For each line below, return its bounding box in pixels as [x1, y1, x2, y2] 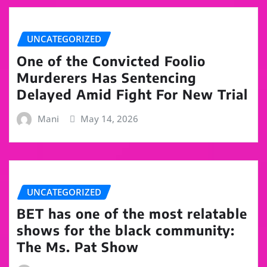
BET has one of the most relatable [17, 205, 247, 222]
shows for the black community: [17, 222, 235, 239]
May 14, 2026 [80, 113, 139, 125]
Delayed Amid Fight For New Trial [17, 86, 248, 103]
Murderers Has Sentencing [17, 69, 197, 86]
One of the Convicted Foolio [17, 52, 206, 70]
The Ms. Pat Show [17, 238, 139, 256]
